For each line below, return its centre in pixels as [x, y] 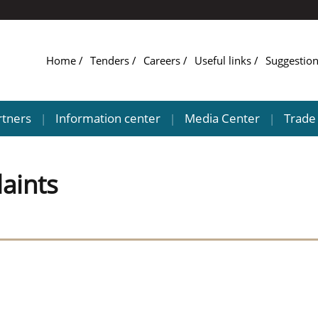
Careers [164, 60]
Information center [108, 118]
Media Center [222, 118]
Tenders [111, 60]
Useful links [225, 60]
